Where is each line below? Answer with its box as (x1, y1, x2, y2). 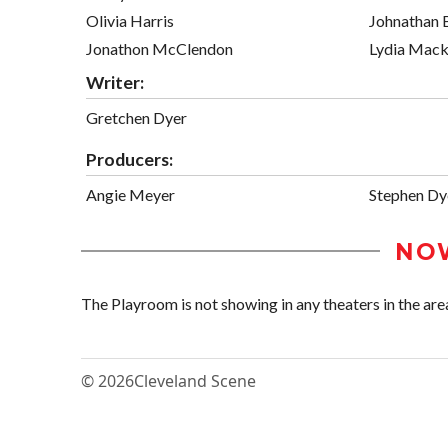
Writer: (86, 71, 144, 93)
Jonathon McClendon (86, 38, 233, 58)
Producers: (86, 148, 173, 170)
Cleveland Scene (134, 369, 256, 392)
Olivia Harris (86, 10, 174, 30)
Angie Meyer (86, 184, 175, 204)
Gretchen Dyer (86, 107, 187, 127)
